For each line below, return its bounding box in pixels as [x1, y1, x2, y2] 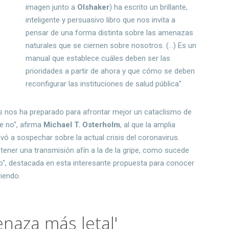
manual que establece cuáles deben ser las [26, 53, 171, 63]
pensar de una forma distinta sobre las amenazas [26, 28, 194, 37]
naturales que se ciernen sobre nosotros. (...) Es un [26, 40, 197, 50]
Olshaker [77, 2, 110, 12]
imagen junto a [26, 2, 78, 12]
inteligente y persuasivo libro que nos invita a [26, 15, 176, 25]
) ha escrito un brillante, [109, 2, 188, 12]
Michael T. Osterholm [43, 120, 121, 129]
